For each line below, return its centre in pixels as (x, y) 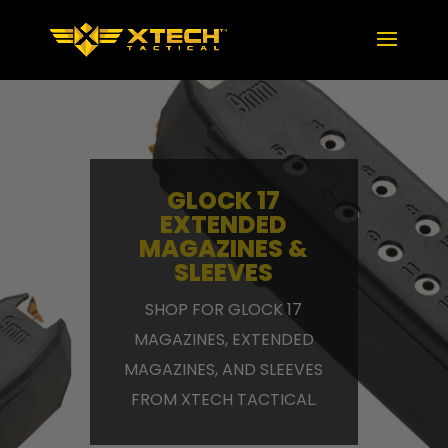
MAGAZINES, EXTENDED (223, 339)
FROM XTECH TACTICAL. (223, 399)
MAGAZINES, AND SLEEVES (224, 369)
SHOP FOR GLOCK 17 (224, 309)
